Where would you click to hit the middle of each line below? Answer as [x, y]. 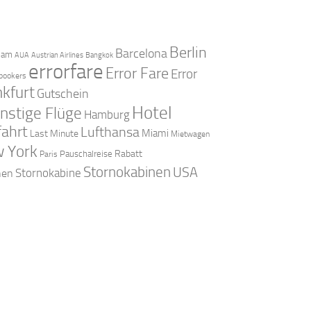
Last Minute [54, 133]
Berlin [188, 52]
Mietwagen [190, 134]
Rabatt [128, 153]
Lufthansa [110, 132]
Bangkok [99, 55]
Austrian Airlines [57, 55]
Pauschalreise [86, 153]
